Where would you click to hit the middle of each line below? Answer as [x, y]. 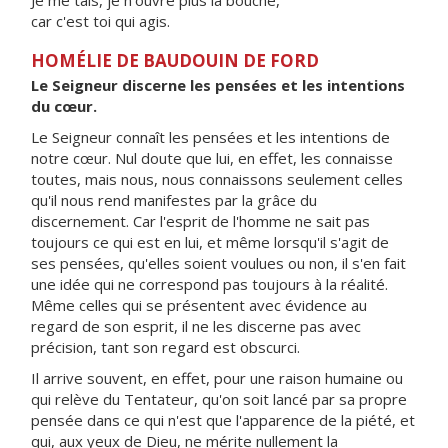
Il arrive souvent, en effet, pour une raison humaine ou [217, 378]
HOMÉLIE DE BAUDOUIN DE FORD [175, 60]
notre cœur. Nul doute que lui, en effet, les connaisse [212, 158]
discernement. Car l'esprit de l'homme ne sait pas [200, 221]
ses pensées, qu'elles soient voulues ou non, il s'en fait [218, 263]
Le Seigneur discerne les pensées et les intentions [218, 85]
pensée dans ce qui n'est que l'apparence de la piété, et [223, 420]
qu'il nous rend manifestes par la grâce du [174, 200]
